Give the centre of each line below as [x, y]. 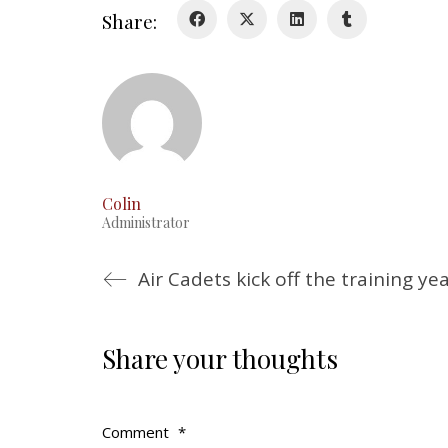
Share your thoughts [220, 359]
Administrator [146, 223]
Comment [137, 432]
